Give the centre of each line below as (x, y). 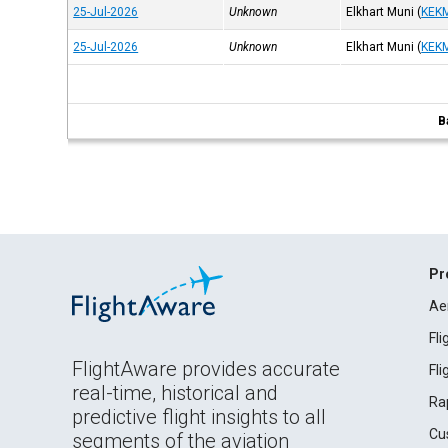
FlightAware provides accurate (206, 369)
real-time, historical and (175, 393)
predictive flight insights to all (199, 417)
